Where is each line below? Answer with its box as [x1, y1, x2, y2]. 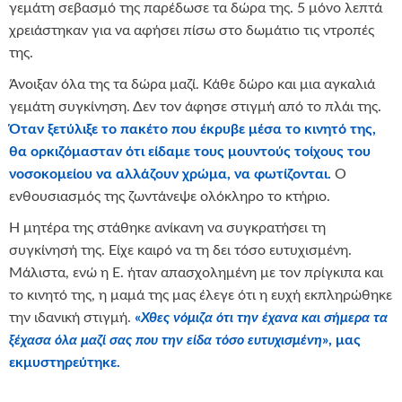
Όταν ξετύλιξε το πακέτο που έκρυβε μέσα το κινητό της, [9, 121, 376, 136]
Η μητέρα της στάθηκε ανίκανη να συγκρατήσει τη [9, 220, 326, 235]
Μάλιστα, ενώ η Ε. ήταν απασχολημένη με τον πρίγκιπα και [9, 265, 383, 280]
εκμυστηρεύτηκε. [9, 354, 120, 370]
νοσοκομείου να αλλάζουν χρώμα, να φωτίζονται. [9, 166, 331, 181]
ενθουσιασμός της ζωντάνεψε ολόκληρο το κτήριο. [9, 188, 330, 204]
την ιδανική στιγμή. [9, 310, 131, 325]
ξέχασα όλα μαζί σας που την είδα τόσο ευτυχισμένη [9, 332, 322, 347]
